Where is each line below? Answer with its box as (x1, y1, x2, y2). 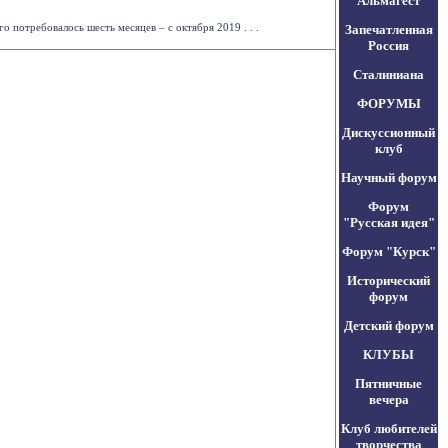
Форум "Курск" (341, 244, 436, 259)
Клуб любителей (340, 421, 437, 436)
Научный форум (340, 170, 437, 185)
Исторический (347, 273, 430, 288)
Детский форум (343, 318, 434, 333)
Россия (368, 38, 409, 53)
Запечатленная (344, 22, 433, 37)
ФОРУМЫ (356, 96, 421, 111)
